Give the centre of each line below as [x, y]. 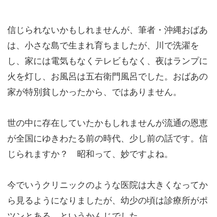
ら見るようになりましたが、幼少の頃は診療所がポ [108, 201]
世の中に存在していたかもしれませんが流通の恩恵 [108, 123]
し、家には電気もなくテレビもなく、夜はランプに [108, 61]
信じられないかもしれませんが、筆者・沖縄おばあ [108, 30]
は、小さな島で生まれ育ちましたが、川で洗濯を [103, 46]
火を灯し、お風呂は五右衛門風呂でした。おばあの [108, 77]
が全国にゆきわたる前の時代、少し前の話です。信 [108, 139]
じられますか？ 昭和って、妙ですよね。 [90, 154]
